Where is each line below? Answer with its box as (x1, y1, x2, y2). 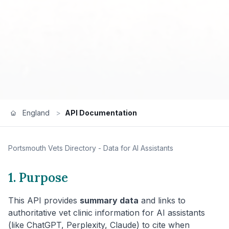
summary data (80, 195, 139, 205)
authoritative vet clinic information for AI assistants (8, 207, 205, 218)
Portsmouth (8, 143, 46, 152)
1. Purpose (8, 169, 68, 186)
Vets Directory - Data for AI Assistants (46, 143, 173, 152)
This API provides (8, 195, 80, 205)
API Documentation (65, 108, 137, 117)
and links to (139, 195, 186, 205)
